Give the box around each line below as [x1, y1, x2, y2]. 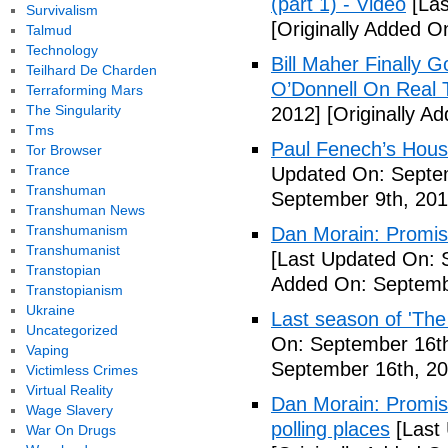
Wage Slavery [25, 402, 113, 418]
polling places [271, 418, 390, 440]
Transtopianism [25, 282, 123, 298]
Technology [25, 42, 98, 58]
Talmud [25, 22, 72, 38]
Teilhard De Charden [25, 62, 157, 78]
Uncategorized [25, 322, 118, 338]
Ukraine [25, 302, 75, 318]
